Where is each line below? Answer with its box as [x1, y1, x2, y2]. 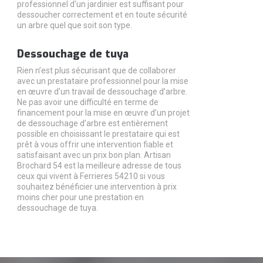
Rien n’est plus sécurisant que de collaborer [16, 66, 176, 76]
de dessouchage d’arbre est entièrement [16, 119, 168, 129]
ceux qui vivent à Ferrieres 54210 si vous [16, 171, 165, 181]
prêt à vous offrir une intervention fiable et [16, 140, 173, 150]
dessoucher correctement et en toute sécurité [16, 10, 187, 20]
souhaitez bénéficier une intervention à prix [16, 182, 177, 192]
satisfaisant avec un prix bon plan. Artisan [16, 150, 171, 160]
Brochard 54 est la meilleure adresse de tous [16, 161, 181, 171]
